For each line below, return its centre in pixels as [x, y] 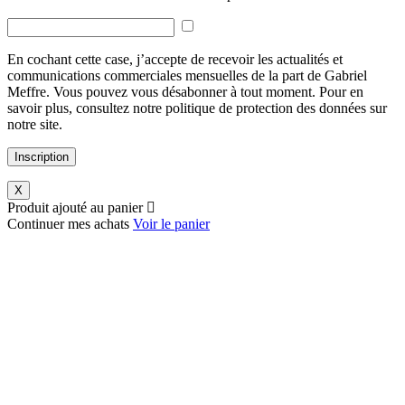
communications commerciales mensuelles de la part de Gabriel [187, 75]
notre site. [35, 124]
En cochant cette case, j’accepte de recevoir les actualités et [175, 59]
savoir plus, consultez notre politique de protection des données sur [197, 108]
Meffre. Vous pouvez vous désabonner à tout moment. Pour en [185, 91]
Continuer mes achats [68, 223]
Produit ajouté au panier [75, 207]
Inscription [42, 156]
